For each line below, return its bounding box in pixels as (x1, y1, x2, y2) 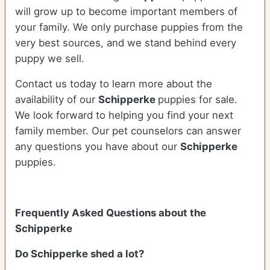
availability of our (15, 93, 98, 106)
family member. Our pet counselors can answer (15, 125, 241, 137)
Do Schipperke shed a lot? (15, 248, 144, 260)
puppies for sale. (158, 93, 237, 106)
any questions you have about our (15, 140, 180, 153)
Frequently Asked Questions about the (15, 207, 206, 219)
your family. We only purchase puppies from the (15, 21, 243, 34)
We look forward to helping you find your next (15, 109, 233, 122)
